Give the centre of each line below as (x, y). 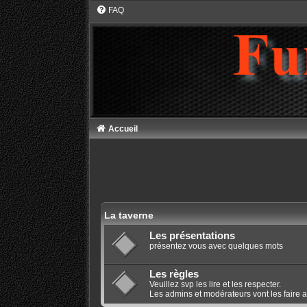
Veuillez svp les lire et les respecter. (215, 285)
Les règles (174, 274)
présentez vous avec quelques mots (216, 246)
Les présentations (192, 236)
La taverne (128, 216)
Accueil (123, 129)
